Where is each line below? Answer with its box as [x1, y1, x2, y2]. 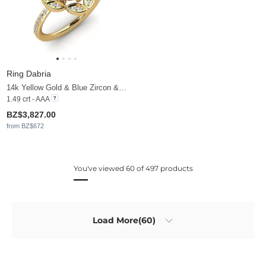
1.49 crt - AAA [7, 95, 49, 104]
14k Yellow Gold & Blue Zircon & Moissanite [119, 83, 126, 93]
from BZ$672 [7, 122, 44, 130]
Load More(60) [93, 214, 156, 226]
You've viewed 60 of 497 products [73, 164, 193, 173]
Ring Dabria [7, 69, 51, 79]
